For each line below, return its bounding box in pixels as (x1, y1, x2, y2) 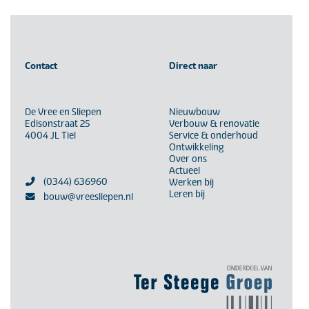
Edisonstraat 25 (24, 117, 90, 129)
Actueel (168, 164, 200, 176)
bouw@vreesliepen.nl (43, 190, 133, 202)
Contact (24, 59, 57, 71)
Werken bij (168, 176, 214, 188)
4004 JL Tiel (24, 129, 76, 141)
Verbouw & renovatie (168, 117, 259, 129)
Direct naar (168, 59, 217, 71)
